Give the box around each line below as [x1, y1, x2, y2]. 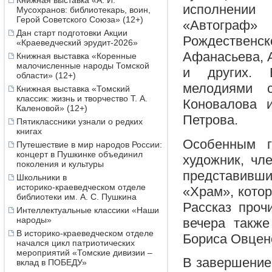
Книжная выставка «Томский [16, 84, 130, 93]
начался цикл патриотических [16, 238, 135, 248]
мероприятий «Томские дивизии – [16, 248, 152, 257]
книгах [16, 126, 42, 136]
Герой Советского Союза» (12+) [16, 15, 143, 24]
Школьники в [16, 172, 67, 182]
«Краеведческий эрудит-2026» [16, 38, 138, 47]
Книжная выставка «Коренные [16, 51, 137, 61]
